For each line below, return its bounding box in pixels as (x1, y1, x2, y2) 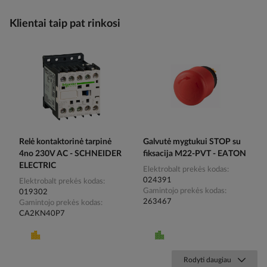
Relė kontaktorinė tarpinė (19, 137, 111, 146)
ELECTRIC (19, 161, 56, 170)
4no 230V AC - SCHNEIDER (19, 149, 122, 158)
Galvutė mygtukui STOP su (143, 137, 241, 146)
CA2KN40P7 (19, 209, 65, 218)
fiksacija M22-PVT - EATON (143, 149, 246, 158)
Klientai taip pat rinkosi (10, 18, 120, 29)
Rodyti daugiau (184, 256, 231, 263)
